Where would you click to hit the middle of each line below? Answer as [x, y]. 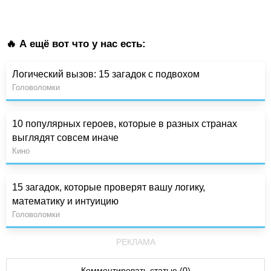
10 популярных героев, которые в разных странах [125, 123]
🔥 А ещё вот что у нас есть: [76, 44]
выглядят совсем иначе [65, 137]
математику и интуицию [65, 201]
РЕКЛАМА [135, 242]
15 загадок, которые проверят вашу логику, [109, 187]
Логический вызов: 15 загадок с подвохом [106, 74]
